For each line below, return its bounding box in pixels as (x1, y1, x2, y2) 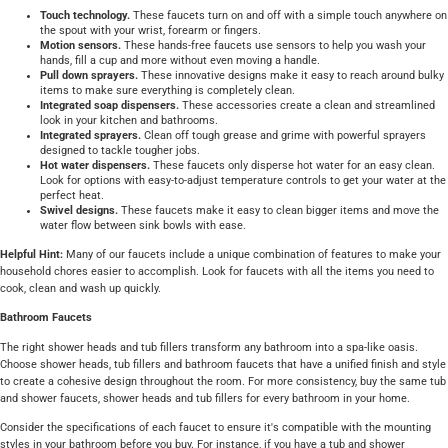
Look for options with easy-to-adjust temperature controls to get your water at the (40, 174, 446, 188)
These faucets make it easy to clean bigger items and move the (121, 204, 439, 218)
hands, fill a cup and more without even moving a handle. (40, 54, 320, 68)
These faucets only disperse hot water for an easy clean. (153, 159, 435, 173)
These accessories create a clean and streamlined (179, 99, 435, 113)
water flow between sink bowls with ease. (40, 219, 246, 233)
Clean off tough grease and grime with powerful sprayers (141, 129, 426, 143)
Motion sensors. (40, 39, 124, 53)
